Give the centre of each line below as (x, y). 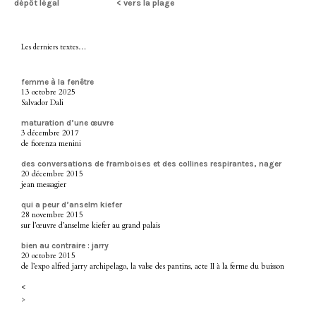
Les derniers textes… (54, 47)
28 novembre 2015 (52, 214)
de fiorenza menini (51, 143)
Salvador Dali (42, 102)
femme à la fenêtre (57, 81)
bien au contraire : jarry (65, 245)
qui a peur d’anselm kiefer (72, 204)
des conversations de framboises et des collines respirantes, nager (151, 163)
